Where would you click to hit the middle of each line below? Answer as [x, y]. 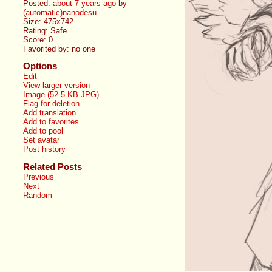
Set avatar [42, 140]
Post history [45, 149]
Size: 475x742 [49, 21]
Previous [39, 177]
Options [40, 66]
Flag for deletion [52, 104]
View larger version [57, 86]
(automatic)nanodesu [60, 12]
